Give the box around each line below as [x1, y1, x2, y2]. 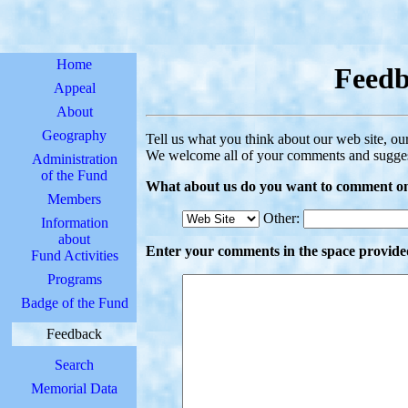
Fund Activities [30, 248, 118, 263]
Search [55, 357, 94, 372]
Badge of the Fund [20, 295, 128, 311]
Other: [260, 210, 303, 227]
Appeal [53, 80, 96, 96]
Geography [42, 127, 107, 143]
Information [40, 215, 108, 230]
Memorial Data [31, 381, 117, 396]
